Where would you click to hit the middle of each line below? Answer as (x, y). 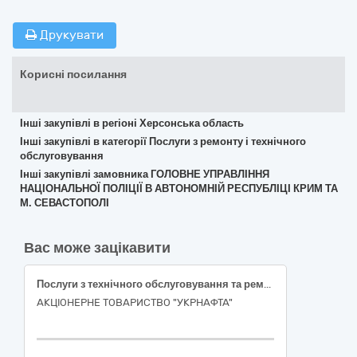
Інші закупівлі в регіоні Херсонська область (132, 123)
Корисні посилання (73, 75)
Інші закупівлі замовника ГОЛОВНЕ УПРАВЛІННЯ (145, 174)
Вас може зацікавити (97, 248)
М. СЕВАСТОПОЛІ (65, 203)
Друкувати (70, 35)
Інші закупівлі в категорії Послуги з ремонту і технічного (163, 141)
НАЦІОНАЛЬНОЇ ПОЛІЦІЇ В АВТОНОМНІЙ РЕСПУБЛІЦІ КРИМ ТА (179, 188)
